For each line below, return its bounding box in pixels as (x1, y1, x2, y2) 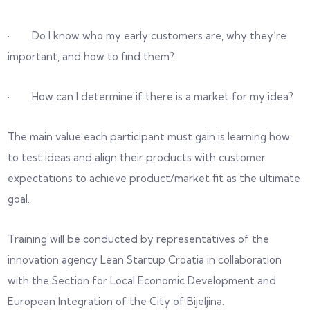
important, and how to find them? (8, 49, 175, 63)
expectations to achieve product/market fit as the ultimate (8, 171, 301, 185)
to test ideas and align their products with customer (8, 150, 266, 164)
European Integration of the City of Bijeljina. (8, 294, 225, 308)
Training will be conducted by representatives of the (8, 232, 270, 246)
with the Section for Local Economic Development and (8, 273, 277, 287)
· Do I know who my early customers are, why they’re (8, 28, 287, 42)
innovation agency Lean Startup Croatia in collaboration (8, 253, 282, 266)
